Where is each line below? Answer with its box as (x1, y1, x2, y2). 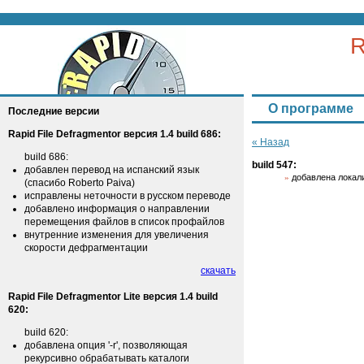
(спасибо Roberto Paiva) (24, 177, 135, 188)
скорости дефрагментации (24, 242, 148, 253)
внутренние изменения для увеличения (24, 229, 209, 240)
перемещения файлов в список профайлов (24, 216, 224, 227)
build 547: (252, 159, 297, 171)
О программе (268, 102, 353, 115)
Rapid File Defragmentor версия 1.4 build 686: (8, 128, 221, 140)
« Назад (252, 136, 289, 148)
